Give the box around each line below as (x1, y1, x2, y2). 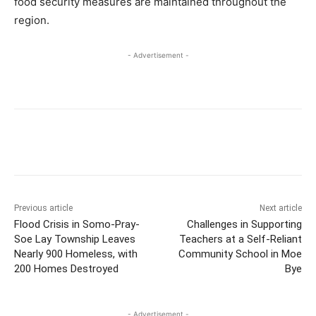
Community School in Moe (178, 247, 302, 260)
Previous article (14, 202, 73, 213)
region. (14, 13, 49, 27)
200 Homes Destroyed (14, 262, 119, 275)
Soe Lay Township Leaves (14, 232, 135, 245)
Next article (259, 202, 302, 213)
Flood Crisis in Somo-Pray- (14, 217, 140, 231)
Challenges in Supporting (186, 217, 302, 231)
